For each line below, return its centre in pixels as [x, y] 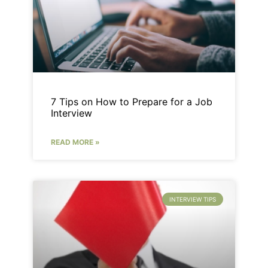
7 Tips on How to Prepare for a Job [131, 102]
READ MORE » [75, 142]
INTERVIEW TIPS [193, 200]
